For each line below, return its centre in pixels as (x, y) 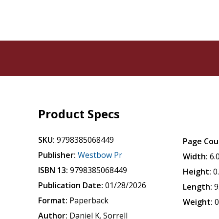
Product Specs (79, 114)
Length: (198, 187)
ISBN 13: (53, 170)
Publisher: (57, 155)
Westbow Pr (100, 155)
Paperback (89, 200)
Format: (53, 200)
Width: (196, 156)
